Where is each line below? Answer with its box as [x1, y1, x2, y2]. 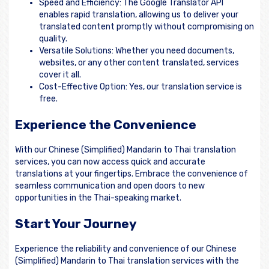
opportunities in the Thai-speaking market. [15, 193, 181, 204]
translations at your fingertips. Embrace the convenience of [15, 169, 248, 180]
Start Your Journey [15, 216, 137, 231]
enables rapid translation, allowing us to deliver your [39, 10, 238, 20]
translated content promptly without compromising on [39, 22, 254, 32]
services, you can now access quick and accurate [15, 157, 205, 168]
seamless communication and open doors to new [15, 181, 205, 192]
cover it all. [39, 70, 81, 80]
